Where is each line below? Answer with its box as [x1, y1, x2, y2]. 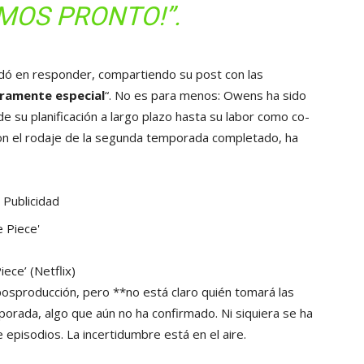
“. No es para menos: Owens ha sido [105, 86, 306, 103]
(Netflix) [30, 262, 76, 279]
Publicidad [2, 192, 59, 209]
